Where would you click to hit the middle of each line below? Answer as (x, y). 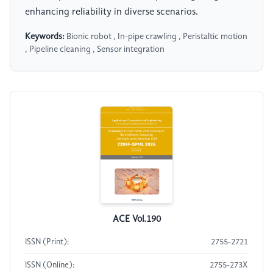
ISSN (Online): (50, 266)
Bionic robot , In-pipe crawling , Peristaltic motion (156, 37)
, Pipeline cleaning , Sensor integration (95, 50)
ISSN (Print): (47, 243)
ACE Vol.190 (136, 220)
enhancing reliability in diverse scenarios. (112, 12)
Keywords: (45, 37)
